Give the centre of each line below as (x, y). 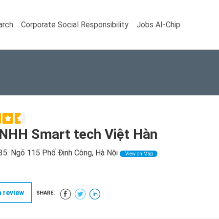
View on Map (139, 154)
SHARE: (45, 193)
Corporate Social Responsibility (75, 24)
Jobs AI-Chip (158, 24)
